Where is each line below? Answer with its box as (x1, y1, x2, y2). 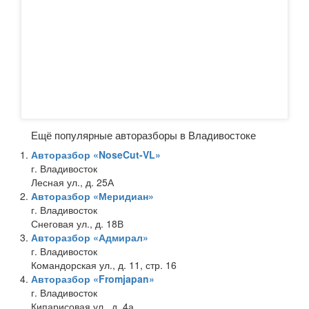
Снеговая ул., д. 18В (31, 216, 123, 230)
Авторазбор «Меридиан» (31, 188, 154, 203)
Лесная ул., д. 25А (31, 175, 114, 189)
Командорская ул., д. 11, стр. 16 (31, 257, 177, 272)
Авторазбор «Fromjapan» (31, 271, 154, 286)
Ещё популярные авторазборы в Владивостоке (31, 127, 256, 142)
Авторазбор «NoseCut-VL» (31, 147, 161, 161)
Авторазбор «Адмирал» (31, 230, 148, 244)
